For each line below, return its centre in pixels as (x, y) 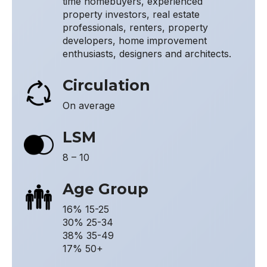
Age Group (105, 189)
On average (89, 106)
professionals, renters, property (135, 28)
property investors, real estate (131, 15)
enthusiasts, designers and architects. (147, 54)
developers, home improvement (135, 41)
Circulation (106, 86)
